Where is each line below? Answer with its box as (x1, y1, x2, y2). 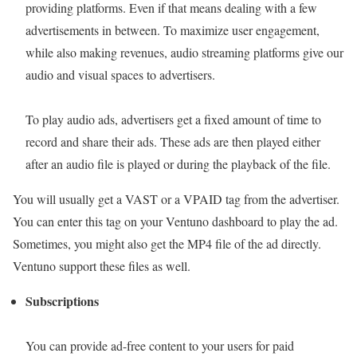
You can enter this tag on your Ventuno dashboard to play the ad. (13, 212, 338, 229)
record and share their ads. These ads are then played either (25, 132, 320, 150)
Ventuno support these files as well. (13, 257, 190, 274)
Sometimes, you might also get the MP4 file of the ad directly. (13, 234, 321, 252)
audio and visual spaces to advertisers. (25, 65, 215, 83)
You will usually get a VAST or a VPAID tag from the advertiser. (13, 190, 339, 207)
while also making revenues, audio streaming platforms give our (25, 43, 343, 61)
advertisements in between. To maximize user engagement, (25, 21, 320, 38)
